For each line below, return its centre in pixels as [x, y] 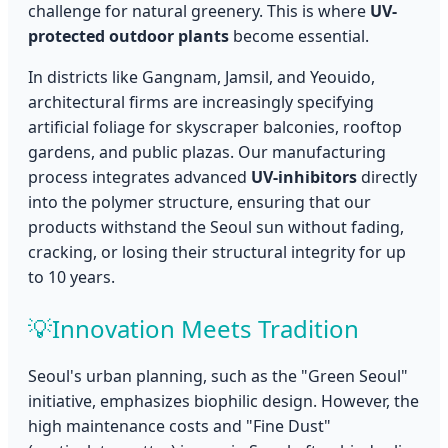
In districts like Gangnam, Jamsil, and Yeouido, [201, 76]
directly [387, 176]
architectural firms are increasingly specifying [201, 101]
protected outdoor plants [128, 35]
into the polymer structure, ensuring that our [199, 201]
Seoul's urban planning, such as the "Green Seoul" [218, 375]
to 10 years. [71, 276]
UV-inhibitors [304, 176]
